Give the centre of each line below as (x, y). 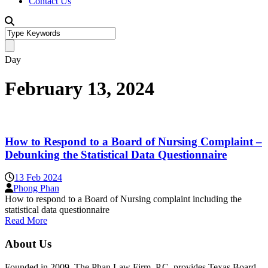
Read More (26, 221)
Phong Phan (36, 188)
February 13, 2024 (80, 89)
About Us (28, 244)
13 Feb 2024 (38, 178)
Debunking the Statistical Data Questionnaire (116, 154)
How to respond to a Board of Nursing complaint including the (123, 199)
